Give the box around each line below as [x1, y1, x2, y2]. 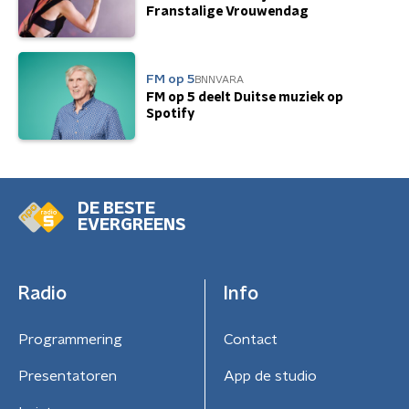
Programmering [18, 332, 122, 348]
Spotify [146, 107, 194, 121]
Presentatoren [18, 369, 117, 384]
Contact [223, 332, 278, 348]
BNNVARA [194, 74, 244, 85]
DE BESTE [78, 201, 155, 218]
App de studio [223, 369, 317, 384]
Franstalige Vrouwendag [146, 5, 309, 18]
